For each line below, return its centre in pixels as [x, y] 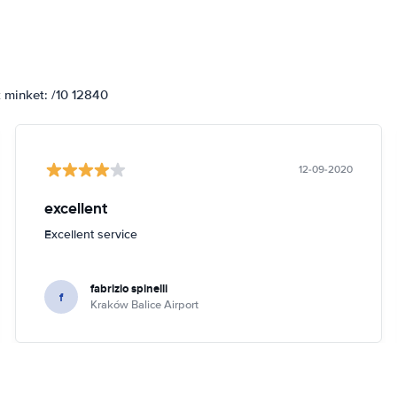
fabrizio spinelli [129, 288]
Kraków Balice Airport [145, 305]
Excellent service [91, 234]
